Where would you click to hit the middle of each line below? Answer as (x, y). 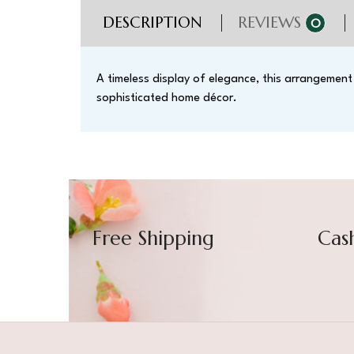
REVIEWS (269, 23)
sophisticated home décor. (167, 98)
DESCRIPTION (153, 23)
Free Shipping (153, 238)
